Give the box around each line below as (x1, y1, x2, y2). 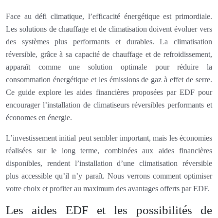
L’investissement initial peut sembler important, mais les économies (6, 133, 212, 142)
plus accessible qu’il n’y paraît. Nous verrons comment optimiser (6, 171, 212, 180)
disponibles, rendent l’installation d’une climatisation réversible (6, 159, 212, 167)
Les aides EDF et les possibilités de (6, 203, 212, 217)
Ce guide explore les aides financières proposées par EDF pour (6, 88, 212, 96)
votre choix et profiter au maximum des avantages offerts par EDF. (6, 184, 210, 193)
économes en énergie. (6, 113, 72, 122)
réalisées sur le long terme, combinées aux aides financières (6, 146, 212, 155)
